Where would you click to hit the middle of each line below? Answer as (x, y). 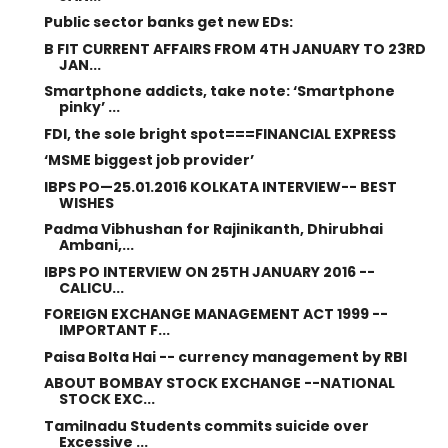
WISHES (86, 202)
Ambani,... (96, 245)
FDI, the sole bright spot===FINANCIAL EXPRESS (219, 133)
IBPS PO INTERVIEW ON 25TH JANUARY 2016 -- (209, 271)
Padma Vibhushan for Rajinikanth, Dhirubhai (213, 229)
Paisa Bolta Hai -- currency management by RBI (225, 356)
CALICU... (91, 287)
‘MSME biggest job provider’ (148, 160)
